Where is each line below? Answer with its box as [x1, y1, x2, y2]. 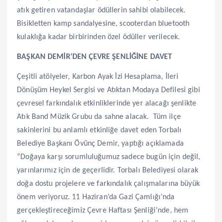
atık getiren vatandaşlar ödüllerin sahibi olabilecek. [17, 6, 186, 14]
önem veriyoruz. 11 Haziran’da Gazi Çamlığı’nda [17, 193, 175, 201]
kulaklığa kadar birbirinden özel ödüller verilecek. [17, 33, 180, 41]
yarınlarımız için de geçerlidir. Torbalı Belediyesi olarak [17, 166, 199, 174]
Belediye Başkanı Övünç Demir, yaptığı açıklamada [17, 139, 184, 148]
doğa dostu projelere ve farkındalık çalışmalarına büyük [17, 179, 200, 188]
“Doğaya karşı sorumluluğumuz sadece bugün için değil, [17, 153, 201, 161]
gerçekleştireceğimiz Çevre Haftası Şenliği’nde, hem [17, 206, 189, 215]
